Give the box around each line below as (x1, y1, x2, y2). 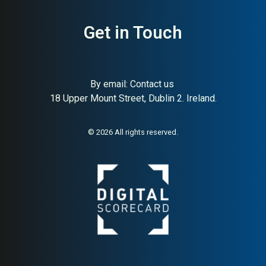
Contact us (129, 78, 174, 90)
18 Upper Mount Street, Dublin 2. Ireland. (49, 93, 217, 104)
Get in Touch (84, 23, 182, 43)
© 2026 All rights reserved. (88, 128, 178, 137)
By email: (90, 78, 130, 90)
